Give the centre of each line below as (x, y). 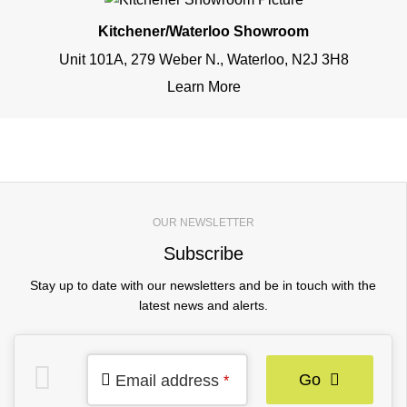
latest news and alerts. (203, 305)
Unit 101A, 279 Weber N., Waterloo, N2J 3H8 (203, 60)
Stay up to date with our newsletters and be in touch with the (203, 285)
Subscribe (203, 253)
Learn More (203, 87)
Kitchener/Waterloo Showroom (203, 31)
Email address (168, 381)
